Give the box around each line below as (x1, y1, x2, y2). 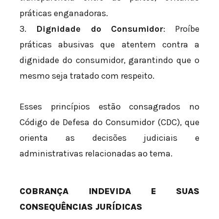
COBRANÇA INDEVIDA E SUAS (20, 186, 199, 197)
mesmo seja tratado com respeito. (20, 70, 154, 81)
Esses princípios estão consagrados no (20, 101, 199, 112)
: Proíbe (163, 23, 199, 34)
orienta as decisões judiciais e (20, 132, 199, 144)
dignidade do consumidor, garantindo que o (20, 54, 199, 66)
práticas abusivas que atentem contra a (20, 39, 199, 50)
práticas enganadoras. (20, 7, 108, 19)
